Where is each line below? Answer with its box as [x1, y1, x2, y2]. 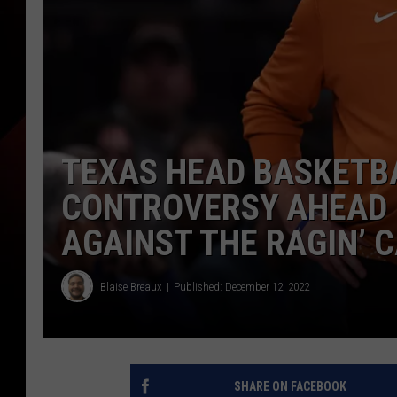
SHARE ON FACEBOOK [233, 379, 346, 394]
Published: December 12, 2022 [174, 279, 309, 293]
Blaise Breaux [100, 279, 162, 293]
